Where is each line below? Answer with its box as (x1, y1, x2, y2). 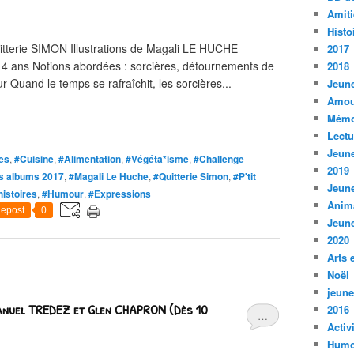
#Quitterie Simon (153, 169, 228, 183)
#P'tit (233, 169, 256, 183)
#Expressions (88, 186, 151, 201)
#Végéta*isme (126, 152, 189, 166)
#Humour (42, 186, 84, 201)
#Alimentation (58, 152, 121, 166)
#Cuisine (14, 152, 54, 166)
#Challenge (194, 152, 244, 166)
